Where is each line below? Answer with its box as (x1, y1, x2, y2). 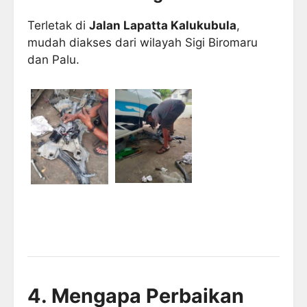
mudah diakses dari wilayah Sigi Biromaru (27, 35, 258, 49)
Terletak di (27, 18, 89, 32)
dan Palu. (27, 52, 79, 66)
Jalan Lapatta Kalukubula (89, 18, 236, 32)
